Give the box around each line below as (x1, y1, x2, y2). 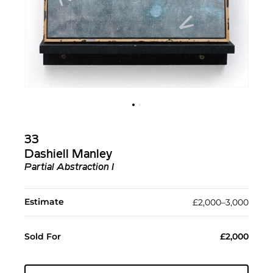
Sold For (24, 231, 61, 243)
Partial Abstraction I (24, 163, 114, 173)
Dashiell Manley (24, 149, 112, 161)
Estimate (24, 196, 64, 208)
